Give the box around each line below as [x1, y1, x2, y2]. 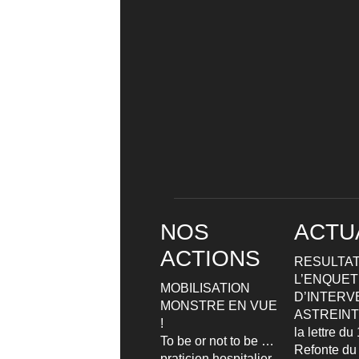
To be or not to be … [160, 333, 274, 348]
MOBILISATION [160, 280, 250, 295]
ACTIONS [160, 245, 260, 271]
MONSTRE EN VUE [160, 298, 277, 313]
